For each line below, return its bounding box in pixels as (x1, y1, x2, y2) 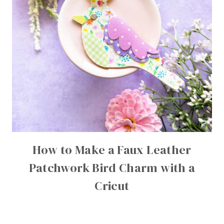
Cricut (94, 177, 129, 194)
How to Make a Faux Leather (32, 141, 191, 158)
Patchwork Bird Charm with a (28, 159, 195, 176)
